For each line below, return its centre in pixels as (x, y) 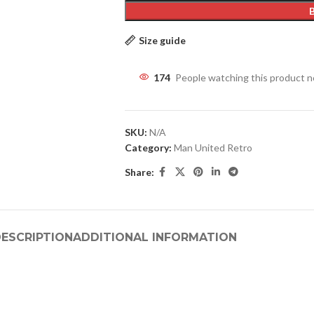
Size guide (162, 40)
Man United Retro (213, 148)
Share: (139, 172)
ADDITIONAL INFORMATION (155, 237)
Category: (148, 148)
